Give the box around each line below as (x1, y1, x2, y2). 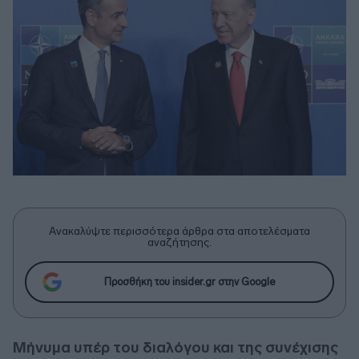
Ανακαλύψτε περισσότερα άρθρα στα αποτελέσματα (49, 224, 310, 238)
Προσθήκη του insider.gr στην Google (103, 276, 275, 288)
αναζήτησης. (147, 235, 212, 249)
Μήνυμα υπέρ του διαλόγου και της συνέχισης (13, 337, 338, 357)
